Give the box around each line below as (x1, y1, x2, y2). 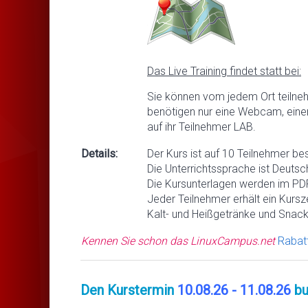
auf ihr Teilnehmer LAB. (147, 120, 256, 133)
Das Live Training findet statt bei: (147, 64, 301, 78)
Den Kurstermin (80, 281, 177, 298)
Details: (81, 146, 118, 160)
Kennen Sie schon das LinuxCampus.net (81, 234, 278, 247)
